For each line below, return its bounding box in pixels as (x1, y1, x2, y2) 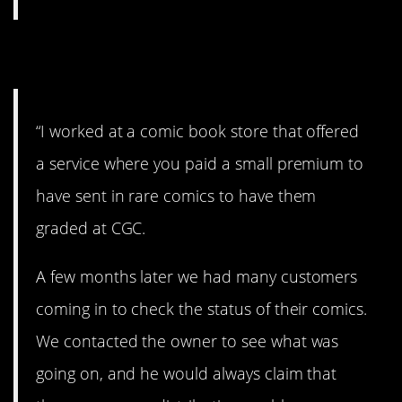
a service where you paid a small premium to (36, 152, 364, 174)
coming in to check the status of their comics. (36, 297, 368, 319)
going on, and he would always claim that (36, 362, 337, 384)
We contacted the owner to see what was (36, 329, 339, 352)
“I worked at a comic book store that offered (36, 119, 360, 142)
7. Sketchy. (13, 31, 179, 79)
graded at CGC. (36, 216, 146, 239)
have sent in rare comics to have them (36, 184, 317, 206)
